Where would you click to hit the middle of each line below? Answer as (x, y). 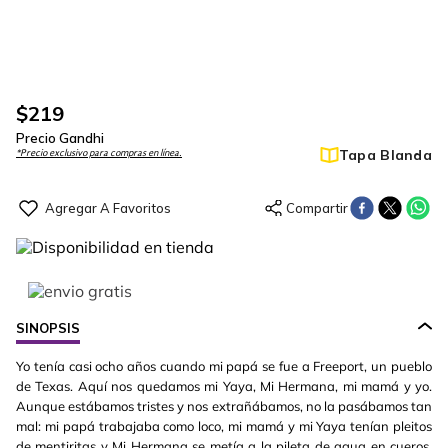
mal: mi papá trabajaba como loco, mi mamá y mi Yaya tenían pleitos (224, 426)
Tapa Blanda (385, 155)
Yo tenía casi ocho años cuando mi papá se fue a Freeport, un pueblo (224, 366)
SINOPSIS (48, 328)
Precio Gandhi (60, 138)
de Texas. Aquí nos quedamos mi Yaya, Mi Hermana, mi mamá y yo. (224, 386)
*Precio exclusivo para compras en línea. (99, 153)
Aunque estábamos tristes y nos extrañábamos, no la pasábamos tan (224, 406)
